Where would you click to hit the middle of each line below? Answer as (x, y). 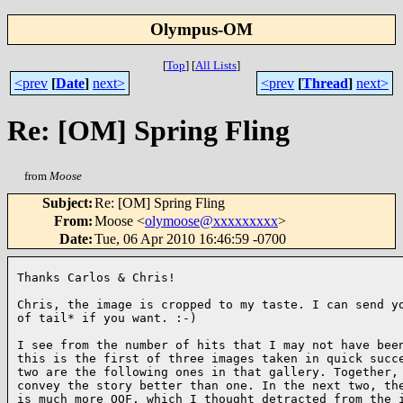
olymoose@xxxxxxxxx (211, 221)
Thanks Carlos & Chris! (96, 278)
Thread (325, 84)
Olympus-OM (201, 29)
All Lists (216, 66)
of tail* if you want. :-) (107, 318)
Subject (65, 203)
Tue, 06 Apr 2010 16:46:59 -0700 (190, 239)
